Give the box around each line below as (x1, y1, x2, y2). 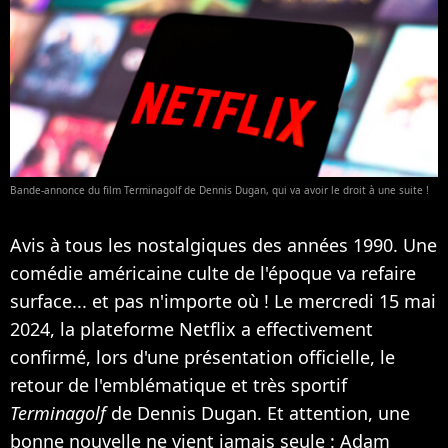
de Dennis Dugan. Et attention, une (106, 400, 410, 425)
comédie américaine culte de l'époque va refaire (10, 260, 416, 285)
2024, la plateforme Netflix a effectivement (10, 316, 373, 341)
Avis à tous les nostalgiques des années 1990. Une (10, 232, 437, 257)
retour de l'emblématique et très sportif (10, 372, 347, 397)
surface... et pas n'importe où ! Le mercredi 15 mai (10, 288, 436, 313)
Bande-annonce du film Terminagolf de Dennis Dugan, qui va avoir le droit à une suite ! (10, 182, 429, 197)
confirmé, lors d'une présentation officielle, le (10, 344, 395, 369)
